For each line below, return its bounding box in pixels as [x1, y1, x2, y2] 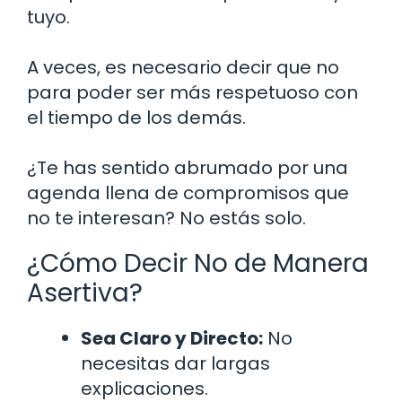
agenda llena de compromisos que [27, 180, 349, 206]
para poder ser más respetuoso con [27, 80, 358, 106]
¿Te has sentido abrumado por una [27, 155, 348, 181]
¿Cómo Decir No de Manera [27, 246, 369, 282]
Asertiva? [27, 275, 143, 311]
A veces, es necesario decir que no [27, 55, 339, 81]
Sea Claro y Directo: [81, 326, 263, 352]
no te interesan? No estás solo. [27, 205, 306, 232]
